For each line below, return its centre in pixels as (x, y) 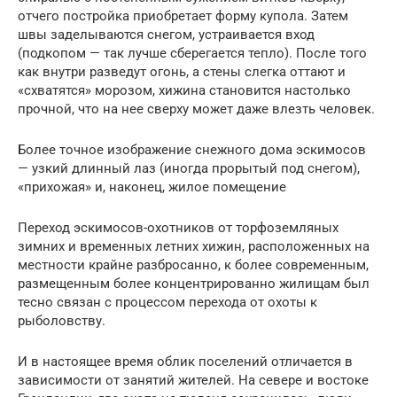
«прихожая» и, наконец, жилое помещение (152, 187)
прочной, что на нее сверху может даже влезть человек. (196, 109)
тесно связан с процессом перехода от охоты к (167, 302)
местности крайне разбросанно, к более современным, (193, 265)
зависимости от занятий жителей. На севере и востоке (193, 380)
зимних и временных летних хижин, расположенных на (194, 246)
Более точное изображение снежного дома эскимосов (192, 149)
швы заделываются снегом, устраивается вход (166, 34)
